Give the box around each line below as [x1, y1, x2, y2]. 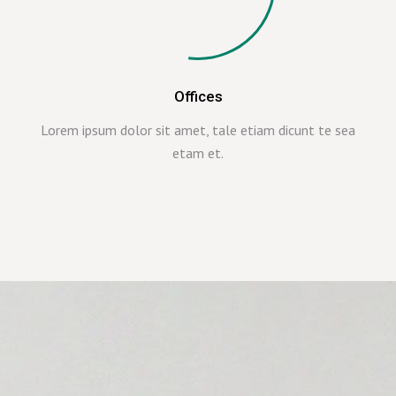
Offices [173, 88, 223, 105]
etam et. [172, 144, 224, 162]
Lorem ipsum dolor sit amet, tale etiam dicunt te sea [41, 121, 355, 139]
